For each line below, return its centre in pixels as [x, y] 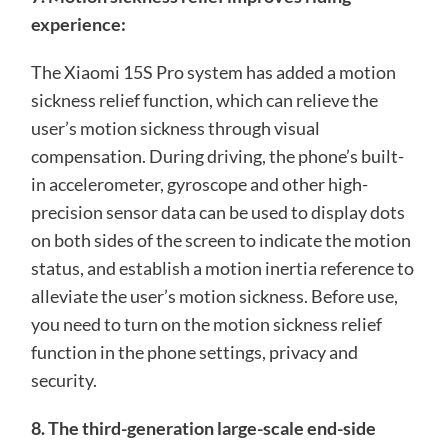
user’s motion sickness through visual [175, 128]
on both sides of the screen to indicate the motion [220, 240]
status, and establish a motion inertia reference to [222, 268]
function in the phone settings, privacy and [194, 352]
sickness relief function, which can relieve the [204, 100]
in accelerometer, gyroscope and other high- [199, 184]
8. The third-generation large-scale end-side [203, 428]
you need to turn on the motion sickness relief [206, 324]
